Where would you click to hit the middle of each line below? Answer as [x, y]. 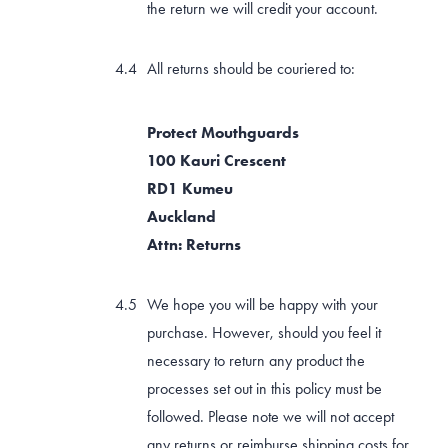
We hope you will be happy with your [262, 304]
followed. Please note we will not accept [270, 416]
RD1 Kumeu [190, 188]
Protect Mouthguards [223, 132]
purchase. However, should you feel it [264, 332]
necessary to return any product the [256, 360]
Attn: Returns [194, 244]
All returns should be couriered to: [251, 68]
